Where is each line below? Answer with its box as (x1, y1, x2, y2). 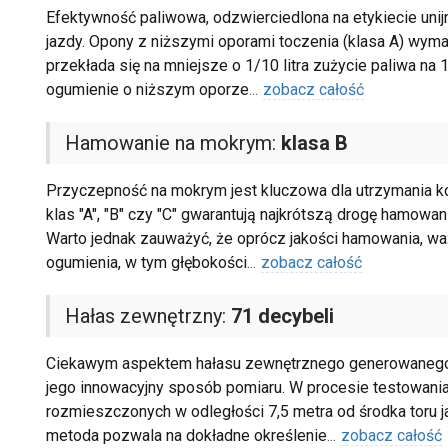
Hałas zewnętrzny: (64, 304, 231, 329)
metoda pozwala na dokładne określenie (45, 426, 327, 446)
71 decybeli (230, 304, 334, 329)
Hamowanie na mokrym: (64, 131, 281, 156)
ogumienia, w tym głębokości (45, 253, 247, 273)
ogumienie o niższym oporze (45, 80, 249, 100)
